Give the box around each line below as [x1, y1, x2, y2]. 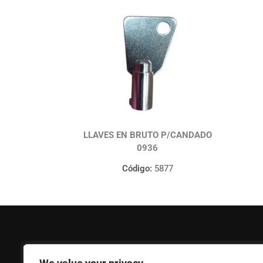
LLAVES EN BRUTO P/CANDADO [83, 130, 212, 141]
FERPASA [23, 244, 60, 255]
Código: [122, 163, 152, 174]
